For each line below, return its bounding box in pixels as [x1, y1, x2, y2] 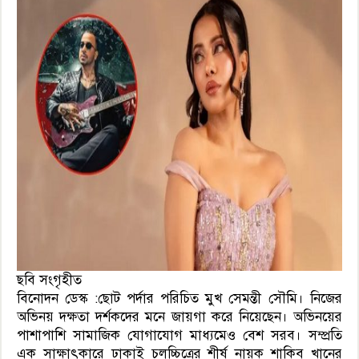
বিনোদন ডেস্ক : [17, 289, 98, 307]
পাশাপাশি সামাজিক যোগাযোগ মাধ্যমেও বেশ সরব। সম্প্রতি [17, 326, 342, 344]
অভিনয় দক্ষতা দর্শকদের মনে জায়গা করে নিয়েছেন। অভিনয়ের [17, 308, 342, 325]
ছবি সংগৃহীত [17, 271, 83, 288]
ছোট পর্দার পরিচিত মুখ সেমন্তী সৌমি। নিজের [97, 289, 342, 307]
